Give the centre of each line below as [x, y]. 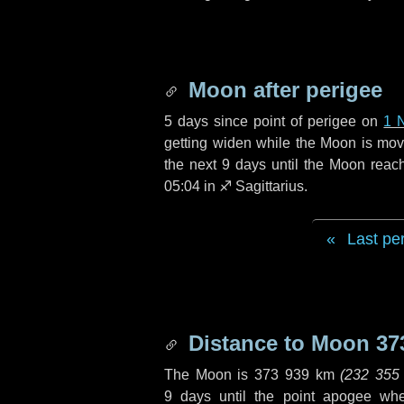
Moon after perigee [282, 90]
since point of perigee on [296, 121]
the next [193, 165]
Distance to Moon [279, 343]
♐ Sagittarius [262, 186]
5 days [187, 121]
